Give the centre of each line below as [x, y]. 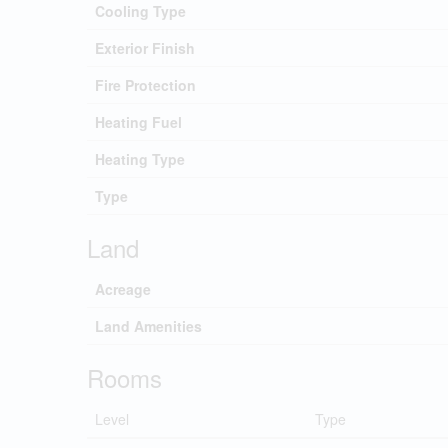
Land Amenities [148, 325]
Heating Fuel [138, 121]
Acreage [123, 288]
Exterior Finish [145, 47]
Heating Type [140, 158]
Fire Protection [145, 84]
